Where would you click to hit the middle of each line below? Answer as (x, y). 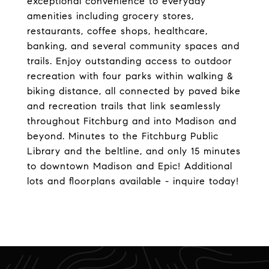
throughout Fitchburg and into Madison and (132, 121)
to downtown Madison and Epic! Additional (130, 166)
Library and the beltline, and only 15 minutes (134, 151)
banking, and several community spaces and (133, 46)
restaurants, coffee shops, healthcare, (117, 31)
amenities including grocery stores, (110, 16)
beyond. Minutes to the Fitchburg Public (123, 136)
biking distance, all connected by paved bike (134, 91)
